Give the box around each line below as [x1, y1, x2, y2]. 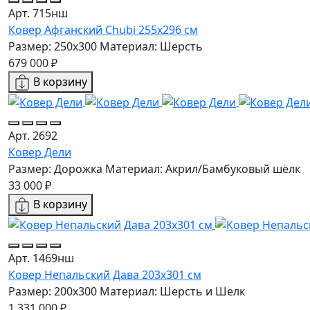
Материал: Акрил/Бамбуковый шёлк [105, 161, 300, 176]
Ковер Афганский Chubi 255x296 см [8, 21, 198, 37]
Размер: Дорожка [8, 161, 102, 176]
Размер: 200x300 [8, 284, 97, 300]
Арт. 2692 [8, 127, 57, 143]
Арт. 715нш [8, 5, 68, 21]
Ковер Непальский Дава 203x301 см [8, 267, 201, 283]
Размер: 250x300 [8, 38, 97, 54]
